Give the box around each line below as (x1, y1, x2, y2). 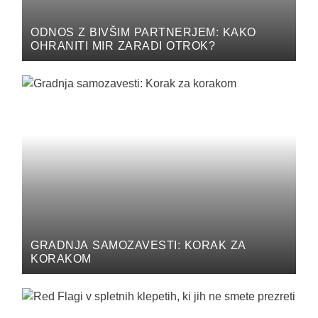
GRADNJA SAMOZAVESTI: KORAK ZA (31, 238, 246, 251)
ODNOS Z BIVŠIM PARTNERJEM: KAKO (31, 26, 256, 38)
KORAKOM (31, 252, 92, 265)
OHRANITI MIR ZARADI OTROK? (31, 39, 215, 52)
